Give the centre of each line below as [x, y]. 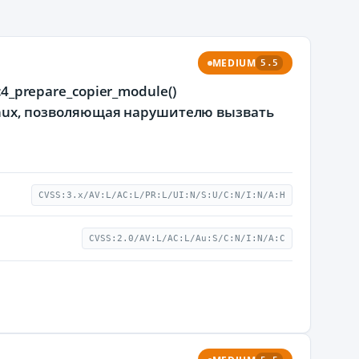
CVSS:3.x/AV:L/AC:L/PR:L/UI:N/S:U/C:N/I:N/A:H [162, 195]
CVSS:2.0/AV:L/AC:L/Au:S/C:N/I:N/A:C [187, 238]
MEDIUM [234, 63]
